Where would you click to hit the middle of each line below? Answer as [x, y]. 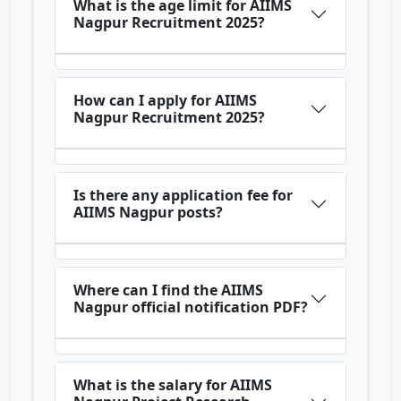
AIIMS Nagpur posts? [148, 213]
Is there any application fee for [183, 196]
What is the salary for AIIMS [173, 385]
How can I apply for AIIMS [165, 101]
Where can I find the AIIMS [168, 290]
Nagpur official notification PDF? [191, 307]
